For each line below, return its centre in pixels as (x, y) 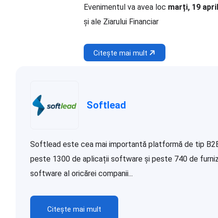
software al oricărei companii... (82, 174)
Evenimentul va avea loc (126, 7)
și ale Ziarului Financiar (121, 22)
